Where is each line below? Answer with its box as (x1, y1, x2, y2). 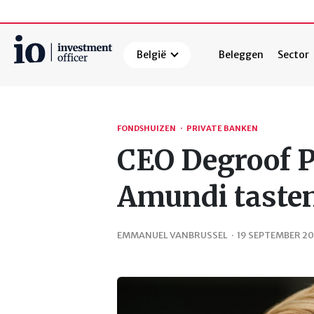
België (137, 48, 167, 62)
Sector (278, 48, 310, 62)
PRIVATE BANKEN (186, 123, 258, 134)
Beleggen (219, 48, 264, 62)
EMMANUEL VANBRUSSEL (117, 228, 228, 240)
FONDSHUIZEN (117, 123, 176, 134)
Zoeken (14, 82, 53, 97)
